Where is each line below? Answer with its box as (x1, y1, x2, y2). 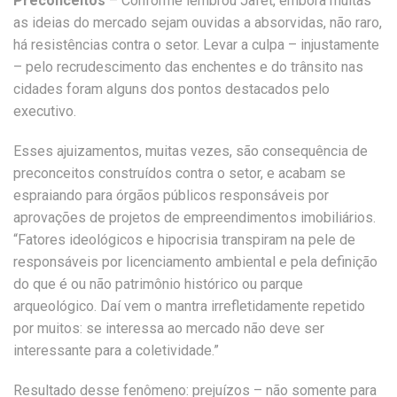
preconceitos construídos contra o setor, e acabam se (13, 165, 346, 182)
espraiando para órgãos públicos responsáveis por (13, 187, 329, 204)
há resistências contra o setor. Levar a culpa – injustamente (13, 36, 379, 53)
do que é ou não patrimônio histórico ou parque (13, 276, 303, 292)
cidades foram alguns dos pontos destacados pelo (13, 81, 330, 97)
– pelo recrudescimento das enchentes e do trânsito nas (13, 58, 363, 75)
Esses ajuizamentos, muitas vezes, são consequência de (13, 143, 368, 160)
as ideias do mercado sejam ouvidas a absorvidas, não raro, (13, 14, 382, 31)
